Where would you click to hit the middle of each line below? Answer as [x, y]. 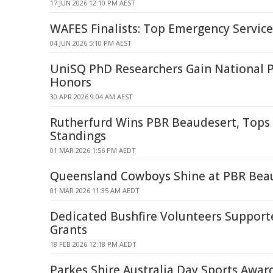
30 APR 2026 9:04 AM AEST [91, 97]
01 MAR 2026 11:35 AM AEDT [95, 190]
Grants [69, 230]
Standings [78, 136]
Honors [71, 82]
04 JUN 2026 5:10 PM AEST [91, 43]
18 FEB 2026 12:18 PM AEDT [93, 244]
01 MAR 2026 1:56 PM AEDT [93, 150]
